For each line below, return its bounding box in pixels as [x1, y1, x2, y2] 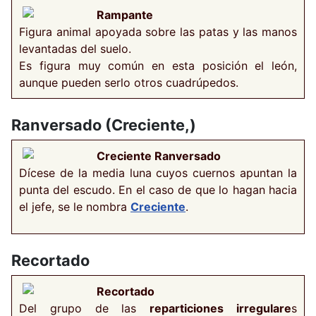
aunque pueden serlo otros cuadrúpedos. [19, 75, 238, 90]
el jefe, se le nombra [19, 199, 130, 214]
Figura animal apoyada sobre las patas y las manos [19, 24, 297, 39]
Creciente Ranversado [97, 148, 221, 163]
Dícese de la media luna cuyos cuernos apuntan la [19, 165, 297, 180]
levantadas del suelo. [19, 41, 131, 56]
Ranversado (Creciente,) [11, 115, 196, 134]
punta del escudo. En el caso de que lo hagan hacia [19, 182, 297, 197]
